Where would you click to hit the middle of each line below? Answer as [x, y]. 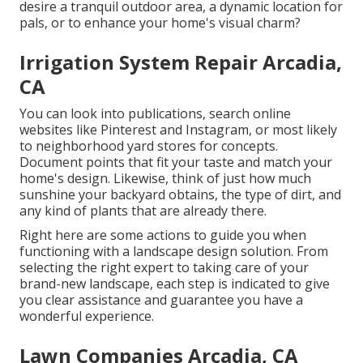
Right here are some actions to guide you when [163, 235]
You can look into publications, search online [155, 114]
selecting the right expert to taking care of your [164, 268]
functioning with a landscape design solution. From [174, 252]
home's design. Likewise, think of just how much [165, 179]
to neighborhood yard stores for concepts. [149, 146]
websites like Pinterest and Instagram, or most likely [178, 130]
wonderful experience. [87, 316]
